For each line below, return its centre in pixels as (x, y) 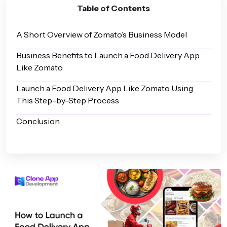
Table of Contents (113, 8)
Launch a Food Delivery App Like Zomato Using (105, 88)
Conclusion (39, 121)
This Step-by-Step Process (68, 100)
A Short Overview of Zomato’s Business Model (102, 34)
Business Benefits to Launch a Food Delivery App (108, 55)
